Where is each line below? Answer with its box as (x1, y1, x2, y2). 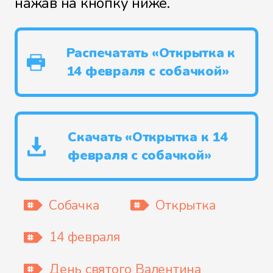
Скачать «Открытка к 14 (68, 128, 228, 147)
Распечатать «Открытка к (66, 44, 236, 63)
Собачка (49, 196, 99, 214)
